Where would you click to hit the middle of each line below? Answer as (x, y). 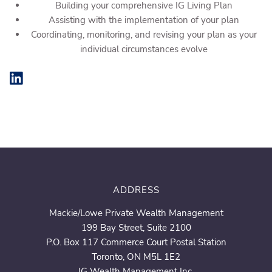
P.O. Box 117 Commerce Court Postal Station (136, 242)
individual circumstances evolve (144, 49)
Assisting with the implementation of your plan (144, 20)
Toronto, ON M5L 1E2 (136, 257)
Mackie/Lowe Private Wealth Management (136, 213)
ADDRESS (136, 190)
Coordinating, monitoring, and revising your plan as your (144, 34)
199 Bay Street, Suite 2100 (136, 227)
